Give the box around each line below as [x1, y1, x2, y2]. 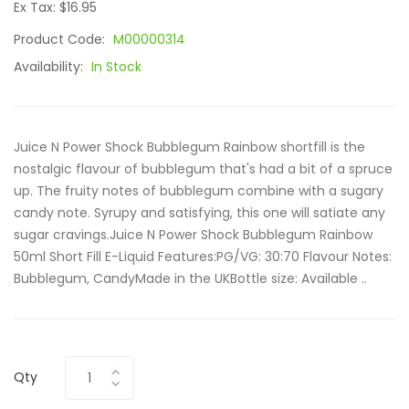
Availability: [14, 58, 87, 76]
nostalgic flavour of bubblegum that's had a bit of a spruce [14, 160, 393, 178]
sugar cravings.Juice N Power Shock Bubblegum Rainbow [14, 225, 372, 244]
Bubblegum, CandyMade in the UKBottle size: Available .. [14, 269, 367, 288]
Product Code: [14, 30, 109, 48]
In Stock [91, 58, 142, 76]
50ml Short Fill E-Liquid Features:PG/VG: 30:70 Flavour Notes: [14, 247, 392, 266]
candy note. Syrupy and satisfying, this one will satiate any [14, 204, 385, 222]
